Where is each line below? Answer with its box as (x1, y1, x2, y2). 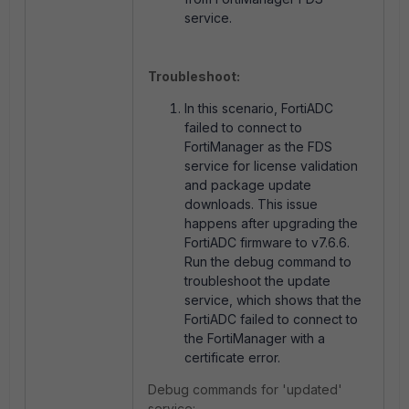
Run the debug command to (184, 254, 351, 269)
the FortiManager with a (184, 330, 325, 346)
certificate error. (184, 350, 280, 365)
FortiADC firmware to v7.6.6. (184, 235, 350, 250)
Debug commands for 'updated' (148, 382, 342, 397)
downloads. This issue (184, 196, 318, 212)
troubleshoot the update (184, 273, 330, 288)
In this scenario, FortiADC (184, 100, 333, 116)
